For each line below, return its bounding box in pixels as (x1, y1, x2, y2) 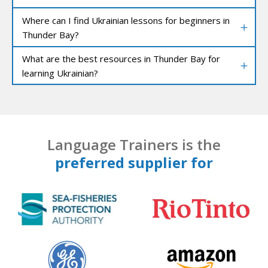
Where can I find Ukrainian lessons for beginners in (22, 14, 230, 26)
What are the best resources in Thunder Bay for (22, 52, 220, 65)
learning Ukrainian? (22, 66, 98, 79)
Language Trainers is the (47, 135, 221, 155)
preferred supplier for (55, 153, 213, 173)
